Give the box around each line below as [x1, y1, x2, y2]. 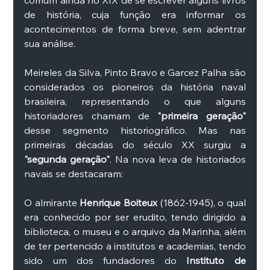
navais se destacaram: [24, 168, 126, 180]
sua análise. [24, 37, 78, 50]
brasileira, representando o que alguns [24, 95, 246, 108]
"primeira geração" [157, 110, 246, 122]
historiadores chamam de [24, 110, 158, 122]
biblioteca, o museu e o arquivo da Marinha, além [24, 225, 246, 238]
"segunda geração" [24, 153, 110, 166]
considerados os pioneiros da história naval [24, 81, 246, 93]
